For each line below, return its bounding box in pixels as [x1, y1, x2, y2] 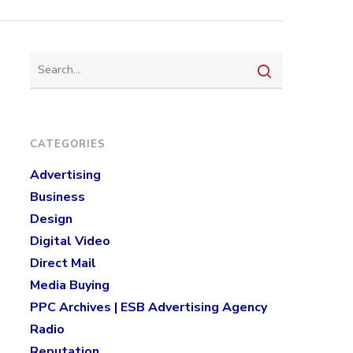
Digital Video [29, 232, 110, 250]
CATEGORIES [29, 137, 106, 151]
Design [29, 210, 72, 228]
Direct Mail [29, 255, 96, 272]
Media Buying [29, 277, 110, 294]
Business [29, 188, 85, 206]
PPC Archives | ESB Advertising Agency [29, 299, 267, 316]
